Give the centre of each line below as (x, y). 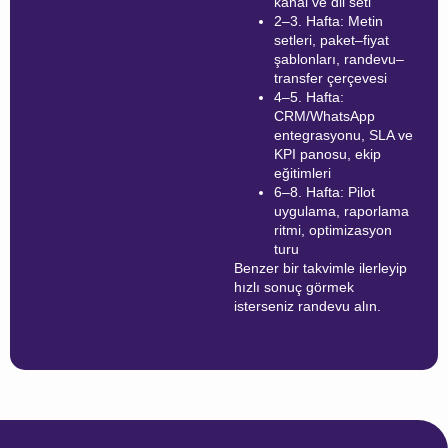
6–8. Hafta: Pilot (324, 191)
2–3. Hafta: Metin (328, 20)
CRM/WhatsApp (324, 115)
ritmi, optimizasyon (333, 229)
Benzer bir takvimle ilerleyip (320, 267)
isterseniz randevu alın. (307, 305)
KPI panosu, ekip (327, 153)
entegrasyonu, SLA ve (343, 134)
